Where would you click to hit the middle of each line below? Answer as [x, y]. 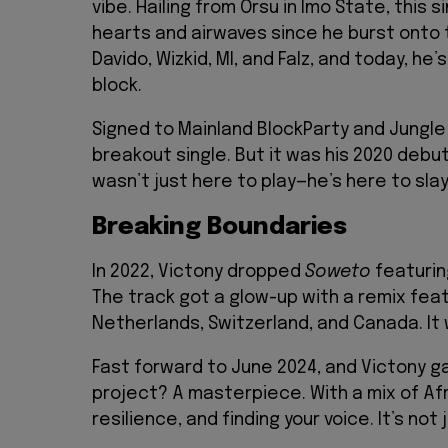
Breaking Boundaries [219, 227]
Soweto [338, 272]
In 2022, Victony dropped [198, 272]
